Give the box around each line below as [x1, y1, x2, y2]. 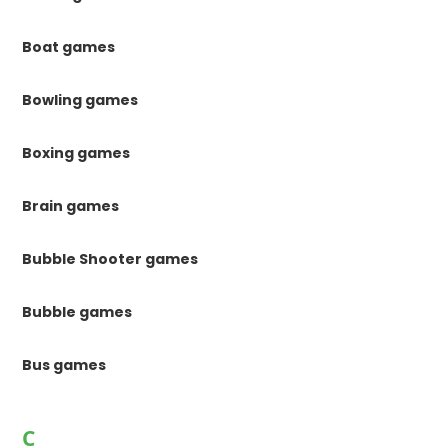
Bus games [22, 355, 107, 376]
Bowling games [22, 90, 139, 111]
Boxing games [22, 143, 131, 164]
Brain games [22, 196, 120, 217]
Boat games [22, 37, 116, 58]
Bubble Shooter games [22, 249, 199, 270]
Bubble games [22, 302, 133, 323]
